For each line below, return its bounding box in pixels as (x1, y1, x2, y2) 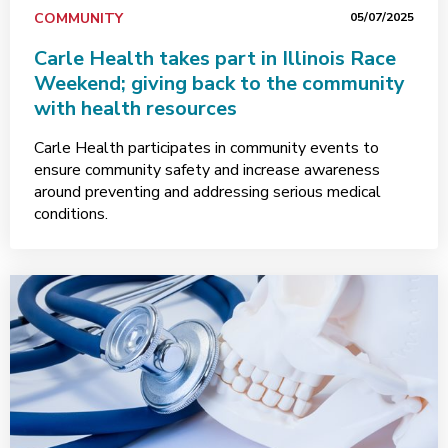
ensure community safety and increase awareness (34, 159, 380, 181)
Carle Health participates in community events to (34, 137, 379, 159)
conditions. (34, 203, 108, 225)
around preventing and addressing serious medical (34, 181, 381, 203)
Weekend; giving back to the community (34, 70, 405, 97)
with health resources (34, 95, 237, 122)
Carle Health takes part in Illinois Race (34, 45, 396, 72)
